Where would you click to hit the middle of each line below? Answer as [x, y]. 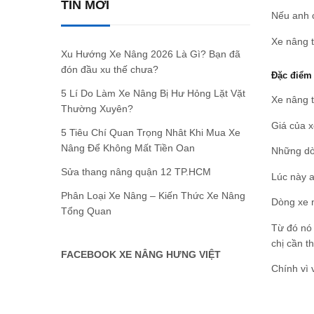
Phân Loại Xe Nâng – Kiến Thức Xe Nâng [153, 196]
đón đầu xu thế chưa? [110, 69]
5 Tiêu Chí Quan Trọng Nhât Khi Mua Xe [151, 132]
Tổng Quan [86, 211]
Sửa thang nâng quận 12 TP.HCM [136, 172]
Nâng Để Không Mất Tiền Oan [128, 148]
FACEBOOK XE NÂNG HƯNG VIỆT [141, 254]
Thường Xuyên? [97, 109]
